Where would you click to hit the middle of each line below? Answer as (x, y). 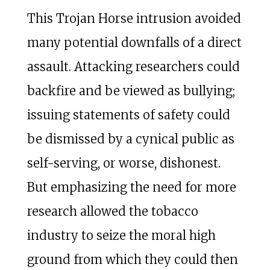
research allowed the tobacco (112, 211)
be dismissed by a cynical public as (130, 139)
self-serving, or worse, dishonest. (124, 163)
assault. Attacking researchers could (133, 66)
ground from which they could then (132, 259)
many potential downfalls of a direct (134, 42)
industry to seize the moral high (121, 235)
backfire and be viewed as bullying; (131, 90)
